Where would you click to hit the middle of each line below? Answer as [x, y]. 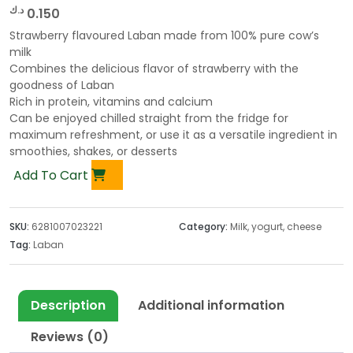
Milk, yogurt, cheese [275, 226]
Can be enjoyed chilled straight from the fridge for [149, 118]
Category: [204, 226]
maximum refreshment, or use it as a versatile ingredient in [173, 134]
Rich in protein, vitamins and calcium [111, 101]
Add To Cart [52, 175]
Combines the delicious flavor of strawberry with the [154, 68]
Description [68, 305]
